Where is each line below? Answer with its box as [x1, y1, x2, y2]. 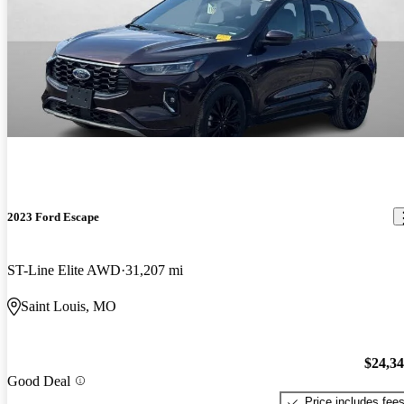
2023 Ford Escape [7, 209, 99, 224]
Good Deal [7, 372, 70, 389]
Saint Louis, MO [21, 298, 116, 314]
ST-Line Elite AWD [7, 262, 121, 278]
